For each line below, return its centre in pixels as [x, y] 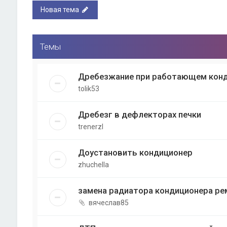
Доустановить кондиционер [135, 153]
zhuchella [93, 165]
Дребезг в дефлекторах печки [139, 115]
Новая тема [60, 10]
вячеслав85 [108, 203]
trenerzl [90, 127]
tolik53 [88, 89]
